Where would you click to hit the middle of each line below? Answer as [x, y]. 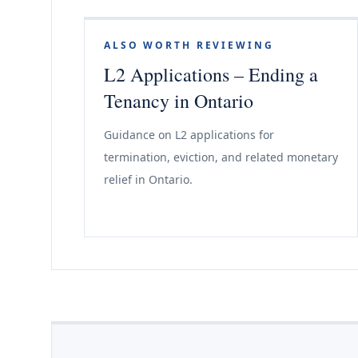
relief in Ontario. [148, 179]
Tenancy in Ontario [179, 101]
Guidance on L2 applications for [189, 135]
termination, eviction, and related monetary [221, 157]
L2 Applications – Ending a [211, 74]
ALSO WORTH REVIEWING [189, 45]
